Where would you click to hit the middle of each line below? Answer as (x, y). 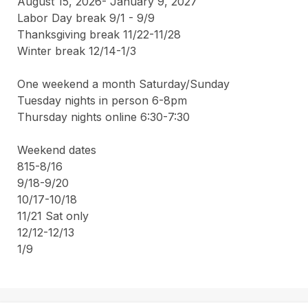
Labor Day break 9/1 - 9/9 (86, 18)
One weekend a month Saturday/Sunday (123, 84)
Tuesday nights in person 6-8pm (102, 100)
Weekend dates (57, 150)
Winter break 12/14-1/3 (77, 51)
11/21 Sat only (55, 216)
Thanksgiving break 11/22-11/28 (99, 34)
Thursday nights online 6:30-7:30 (105, 117)
